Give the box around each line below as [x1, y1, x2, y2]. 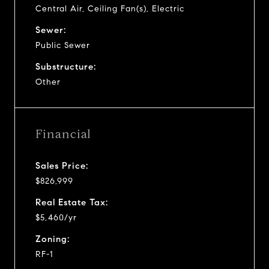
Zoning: [35, 233, 70, 244]
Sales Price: [35, 160, 88, 171]
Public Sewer [35, 40, 90, 50]
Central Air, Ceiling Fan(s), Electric [35, 3, 184, 14]
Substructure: [35, 61, 96, 72]
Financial [35, 126, 91, 142]
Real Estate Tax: [35, 196, 108, 208]
